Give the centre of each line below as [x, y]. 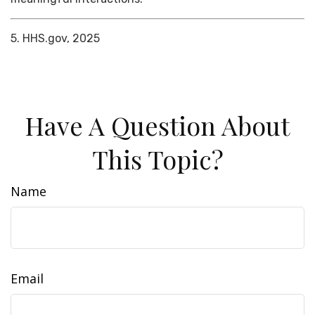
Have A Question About [157, 125]
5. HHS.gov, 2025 [55, 38]
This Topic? [157, 159]
